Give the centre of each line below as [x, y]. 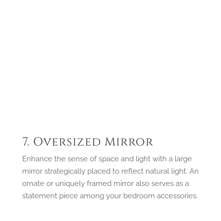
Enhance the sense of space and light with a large [107, 159]
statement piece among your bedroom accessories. [110, 196]
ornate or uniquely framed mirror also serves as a [105, 183]
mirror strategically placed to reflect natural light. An [110, 171]
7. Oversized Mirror [88, 142]
